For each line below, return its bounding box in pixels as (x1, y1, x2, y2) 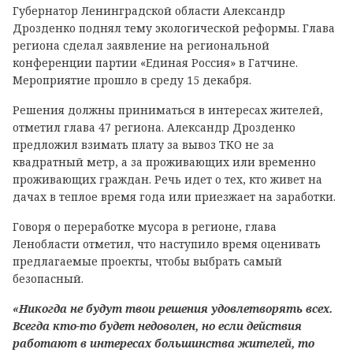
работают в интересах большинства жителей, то (13, 336, 314, 351)
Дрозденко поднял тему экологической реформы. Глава (13, 20, 335, 35)
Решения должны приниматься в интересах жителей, (13, 102, 323, 117)
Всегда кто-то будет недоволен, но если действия (13, 318, 302, 333)
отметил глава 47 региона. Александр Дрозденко (13, 120, 295, 135)
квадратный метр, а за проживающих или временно (13, 154, 316, 169)
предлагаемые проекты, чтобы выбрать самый (13, 254, 282, 269)
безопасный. (13, 271, 84, 286)
